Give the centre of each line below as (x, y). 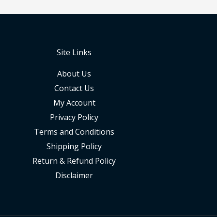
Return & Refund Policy (74, 161)
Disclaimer (74, 175)
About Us (74, 73)
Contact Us (74, 88)
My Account (74, 102)
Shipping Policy (74, 146)
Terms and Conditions (74, 132)
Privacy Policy (74, 117)
